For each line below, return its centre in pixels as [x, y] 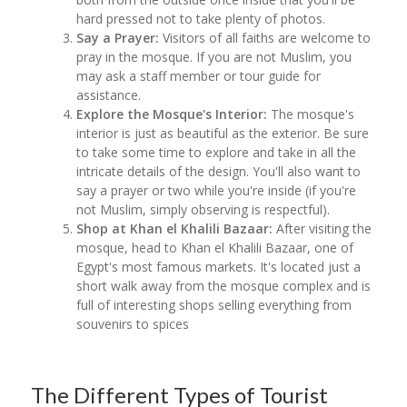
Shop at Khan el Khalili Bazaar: [177, 228]
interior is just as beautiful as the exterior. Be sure [223, 133]
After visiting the [324, 228]
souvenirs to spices [133, 323]
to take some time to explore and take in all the [217, 152]
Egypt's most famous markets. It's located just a [219, 266]
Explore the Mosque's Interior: [174, 114]
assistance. [111, 94]
